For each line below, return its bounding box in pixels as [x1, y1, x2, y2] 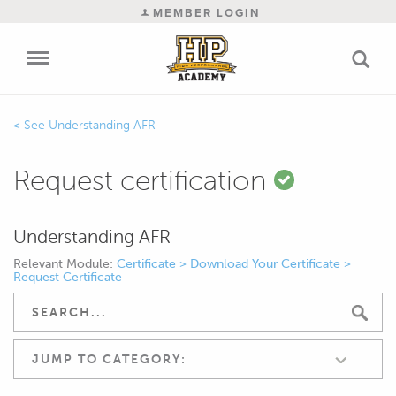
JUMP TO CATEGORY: [32, 351, 187, 367]
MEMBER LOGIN [148, 4, 260, 21]
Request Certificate [13, 269, 122, 285]
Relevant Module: [13, 255, 117, 271]
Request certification [13, 163, 274, 197]
